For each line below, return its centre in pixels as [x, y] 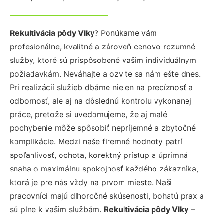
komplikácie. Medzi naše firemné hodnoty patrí [96, 141]
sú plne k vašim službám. [57, 209]
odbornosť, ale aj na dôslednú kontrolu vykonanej [101, 101]
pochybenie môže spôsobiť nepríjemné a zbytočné [103, 128]
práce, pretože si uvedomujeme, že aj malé [88, 114]
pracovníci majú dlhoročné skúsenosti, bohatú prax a [107, 196]
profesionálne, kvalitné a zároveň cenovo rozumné [102, 46]
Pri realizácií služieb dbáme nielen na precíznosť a [101, 87]
